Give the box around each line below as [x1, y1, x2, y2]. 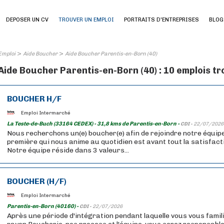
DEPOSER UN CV [6, 16, 48, 23]
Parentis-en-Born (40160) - [7, 203, 79, 209]
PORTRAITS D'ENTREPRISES [124, 16, 199, 23]
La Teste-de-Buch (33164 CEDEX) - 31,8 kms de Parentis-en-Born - [7, 120, 180, 127]
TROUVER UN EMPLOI [58, 16, 114, 23]
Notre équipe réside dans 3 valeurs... [7, 146, 129, 154]
